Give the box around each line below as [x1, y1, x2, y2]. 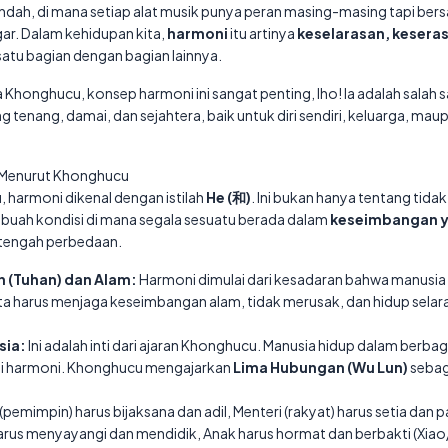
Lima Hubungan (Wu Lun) [233, 358, 408, 376]
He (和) [206, 188, 251, 206]
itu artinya [228, 24, 297, 42]
